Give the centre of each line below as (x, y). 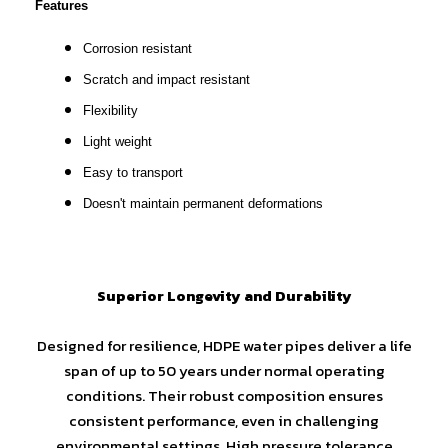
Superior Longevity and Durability (224, 295)
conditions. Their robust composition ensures (224, 395)
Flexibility (110, 110)
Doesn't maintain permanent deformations (203, 203)
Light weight (117, 141)
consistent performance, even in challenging (224, 420)
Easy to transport (133, 172)
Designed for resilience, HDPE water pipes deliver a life (224, 345)
